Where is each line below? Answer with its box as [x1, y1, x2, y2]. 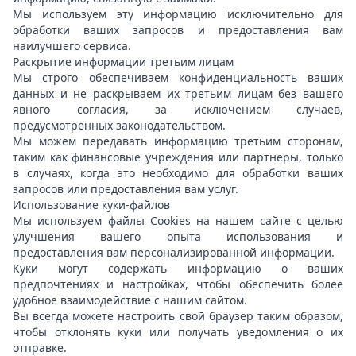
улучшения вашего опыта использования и [13, 229, 343, 244]
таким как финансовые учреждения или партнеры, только [13, 149, 343, 164]
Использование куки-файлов [13, 197, 173, 212]
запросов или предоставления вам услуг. [13, 181, 242, 196]
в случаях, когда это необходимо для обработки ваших [13, 165, 343, 180]
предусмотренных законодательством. [13, 118, 232, 133]
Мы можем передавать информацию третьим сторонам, [13, 133, 343, 149]
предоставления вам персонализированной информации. [13, 245, 341, 260]
